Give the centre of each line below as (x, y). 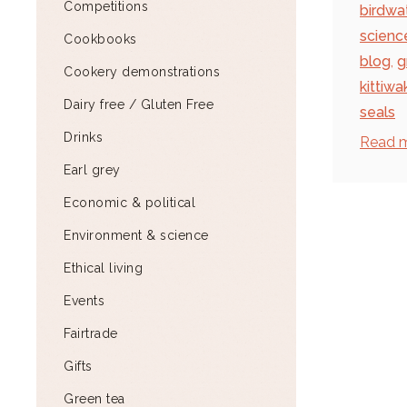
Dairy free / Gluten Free (139, 104)
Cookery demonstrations (142, 72)
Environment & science (136, 235)
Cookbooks (100, 39)
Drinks (83, 137)
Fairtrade (91, 333)
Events (84, 301)
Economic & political (129, 203)
